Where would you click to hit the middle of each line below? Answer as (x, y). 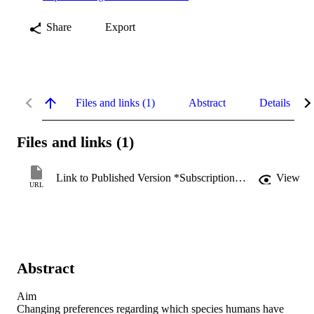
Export (120, 27)
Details (275, 102)
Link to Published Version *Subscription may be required (240, 178)
